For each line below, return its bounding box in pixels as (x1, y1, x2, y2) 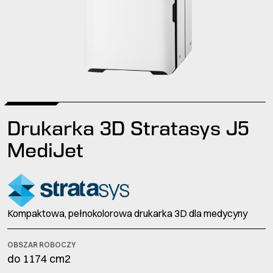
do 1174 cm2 (7, 252, 71, 266)
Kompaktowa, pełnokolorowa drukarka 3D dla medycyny (7, 207, 247, 220)
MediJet (7, 139, 83, 162)
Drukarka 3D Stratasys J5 (7, 117, 249, 140)
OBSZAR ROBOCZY (7, 240, 76, 250)
